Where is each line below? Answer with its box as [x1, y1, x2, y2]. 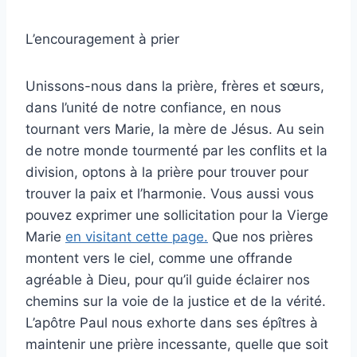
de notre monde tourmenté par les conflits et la [25, 142, 328, 159]
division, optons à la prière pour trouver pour [25, 163, 308, 180]
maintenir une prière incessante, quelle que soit [25, 335, 328, 352]
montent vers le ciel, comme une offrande [25, 249, 292, 266]
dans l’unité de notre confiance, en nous [25, 99, 281, 116]
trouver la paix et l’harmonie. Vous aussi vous [25, 185, 314, 202]
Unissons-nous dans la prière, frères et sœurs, [25, 77, 324, 94]
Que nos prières [208, 228, 313, 245]
